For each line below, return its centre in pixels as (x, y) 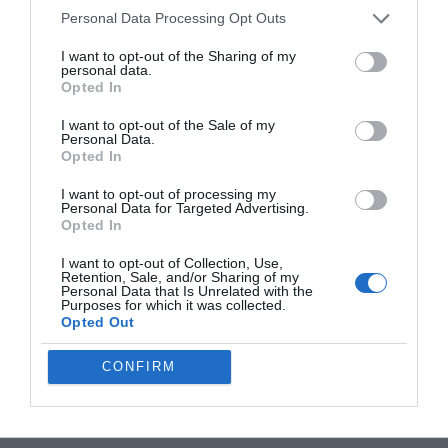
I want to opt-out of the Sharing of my (178, 55)
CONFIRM (139, 366)
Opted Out (98, 321)
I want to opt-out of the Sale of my (168, 124)
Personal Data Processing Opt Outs (173, 18)
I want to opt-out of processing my (168, 193)
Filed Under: (66, 421)
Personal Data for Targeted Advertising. (185, 207)
